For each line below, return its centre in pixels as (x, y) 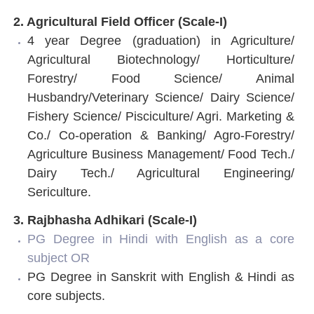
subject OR (59, 258)
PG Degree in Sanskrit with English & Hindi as (161, 277)
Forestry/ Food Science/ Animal (161, 78)
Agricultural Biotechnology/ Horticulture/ (161, 59)
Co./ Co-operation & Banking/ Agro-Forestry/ (161, 135)
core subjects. (66, 295)
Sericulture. (59, 192)
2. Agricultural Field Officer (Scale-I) (120, 21)
